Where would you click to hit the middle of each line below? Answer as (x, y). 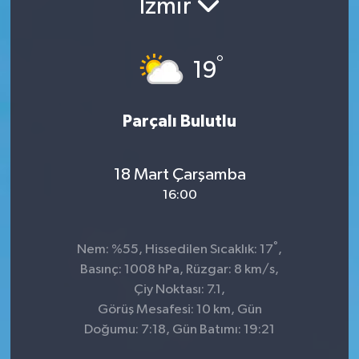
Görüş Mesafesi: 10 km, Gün (179, 309)
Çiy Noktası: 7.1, (179, 289)
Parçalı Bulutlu (179, 121)
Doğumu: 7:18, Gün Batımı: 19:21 (179, 329)
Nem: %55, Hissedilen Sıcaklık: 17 (175, 249)
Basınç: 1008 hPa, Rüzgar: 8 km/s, (179, 269)
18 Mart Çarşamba (179, 175)
